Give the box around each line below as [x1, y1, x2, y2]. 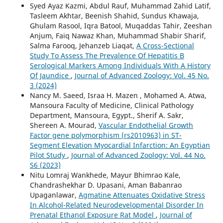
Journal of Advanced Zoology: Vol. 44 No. [71, 150, 206, 160]
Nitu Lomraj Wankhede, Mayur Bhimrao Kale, [29, 170, 181, 180]
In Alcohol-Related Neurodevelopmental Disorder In [29, 200, 204, 210]
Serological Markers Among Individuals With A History [29, 60, 211, 70]
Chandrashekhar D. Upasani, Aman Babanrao [29, 180, 182, 190]
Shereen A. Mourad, [29, 120, 99, 130]
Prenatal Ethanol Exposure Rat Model [29, 210, 156, 220]
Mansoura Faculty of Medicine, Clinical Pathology [29, 100, 194, 110]
